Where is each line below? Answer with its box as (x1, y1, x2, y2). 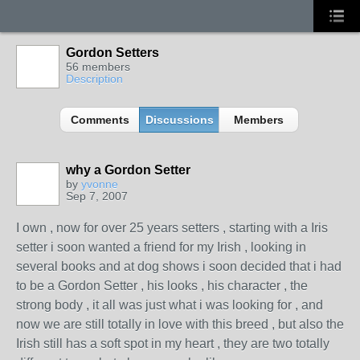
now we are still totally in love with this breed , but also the (16, 317, 344, 331)
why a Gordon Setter (66, 163, 190, 177)
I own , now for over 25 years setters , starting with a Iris (16, 221, 328, 235)
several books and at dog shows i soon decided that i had (16, 260, 342, 273)
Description (66, 72, 123, 85)
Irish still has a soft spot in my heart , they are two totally (16, 337, 329, 350)
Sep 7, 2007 (66, 190, 128, 202)
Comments (70, 113, 129, 126)
